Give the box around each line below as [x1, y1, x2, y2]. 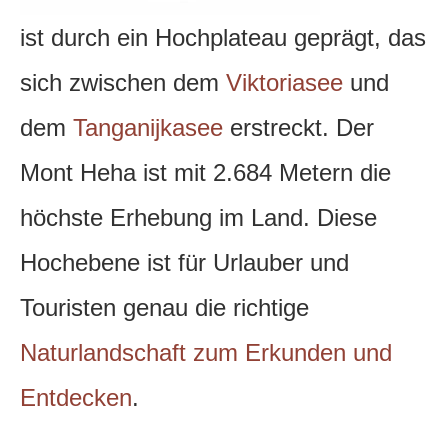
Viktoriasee [226, 69, 343, 97]
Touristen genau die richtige [20, 294, 309, 322]
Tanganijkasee [73, 114, 223, 142]
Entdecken [20, 384, 132, 412]
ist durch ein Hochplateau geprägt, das [20, 24, 426, 52]
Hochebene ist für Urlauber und [20, 249, 349, 277]
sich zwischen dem [20, 69, 226, 97]
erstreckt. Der [223, 114, 374, 142]
